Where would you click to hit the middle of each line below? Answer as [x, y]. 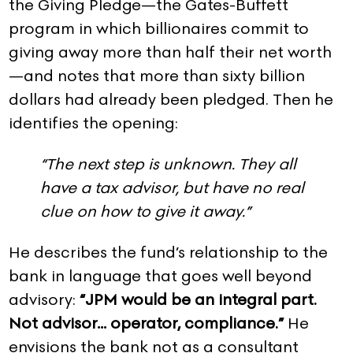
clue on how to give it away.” [145, 211]
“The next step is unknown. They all [168, 163]
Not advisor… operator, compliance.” [146, 323]
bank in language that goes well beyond [160, 275]
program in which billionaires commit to [159, 28]
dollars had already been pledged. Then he [171, 99]
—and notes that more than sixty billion [157, 75]
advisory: [44, 299]
